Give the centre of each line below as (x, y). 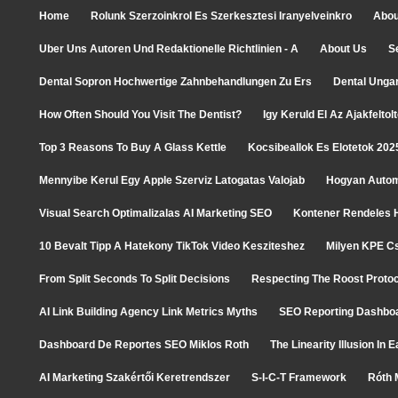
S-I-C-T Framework (299, 378)
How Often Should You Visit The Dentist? (140, 115)
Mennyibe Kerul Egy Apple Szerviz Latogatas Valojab (172, 180)
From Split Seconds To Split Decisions (135, 279)
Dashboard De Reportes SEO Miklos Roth (144, 345)
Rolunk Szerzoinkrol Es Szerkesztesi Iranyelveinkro (221, 16)
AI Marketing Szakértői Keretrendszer (135, 378)
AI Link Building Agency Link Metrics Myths (148, 312)
